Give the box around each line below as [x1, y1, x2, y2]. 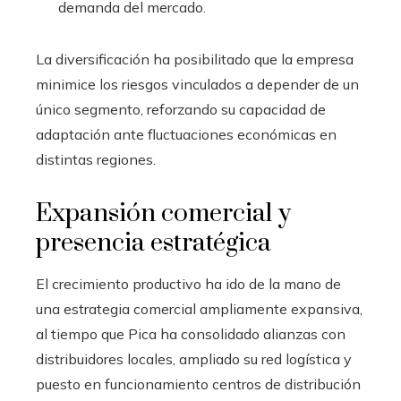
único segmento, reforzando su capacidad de [36, 99, 326, 118]
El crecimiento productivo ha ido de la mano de [36, 274, 341, 293]
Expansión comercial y [36, 197, 291, 229]
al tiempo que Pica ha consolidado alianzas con [36, 324, 346, 343]
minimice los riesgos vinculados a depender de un [36, 74, 359, 93]
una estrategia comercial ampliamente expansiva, [36, 299, 363, 318]
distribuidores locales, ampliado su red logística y [36, 349, 352, 368]
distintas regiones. [36, 149, 156, 168]
